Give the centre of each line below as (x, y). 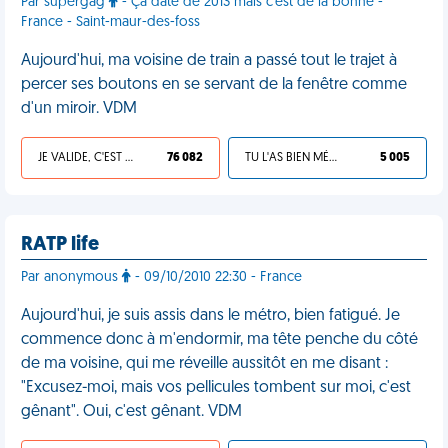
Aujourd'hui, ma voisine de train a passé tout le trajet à (209, 61)
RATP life (60, 245)
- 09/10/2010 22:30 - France (216, 277)
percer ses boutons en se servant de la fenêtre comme (214, 85)
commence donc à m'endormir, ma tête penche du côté (219, 340)
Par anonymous (71, 277)
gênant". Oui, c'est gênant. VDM (131, 412)
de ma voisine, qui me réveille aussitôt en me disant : (204, 364)
